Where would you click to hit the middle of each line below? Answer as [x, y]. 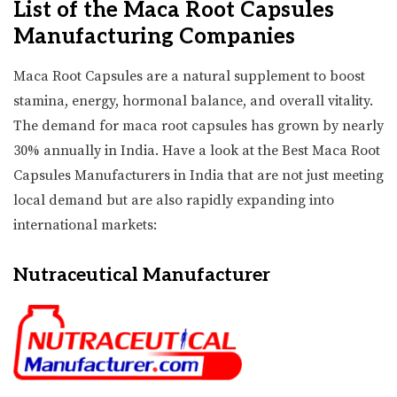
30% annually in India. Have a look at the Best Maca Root [197, 150]
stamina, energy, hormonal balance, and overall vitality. [193, 101]
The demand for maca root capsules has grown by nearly [198, 125]
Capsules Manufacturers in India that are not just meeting [198, 175]
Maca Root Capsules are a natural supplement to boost [189, 76]
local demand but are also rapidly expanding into [174, 200]
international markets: [85, 225]
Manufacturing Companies [154, 36]
